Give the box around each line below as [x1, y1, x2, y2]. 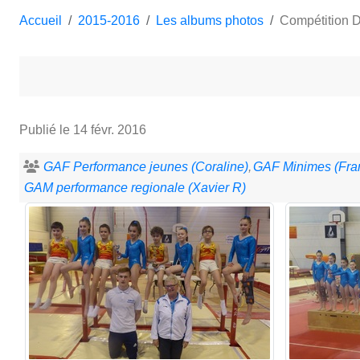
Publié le [19, 122, 73, 137]
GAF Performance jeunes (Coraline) [43, 159, 248, 174]
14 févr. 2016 [73, 122, 146, 137]
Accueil [19, 13, 62, 27]
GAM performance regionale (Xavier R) [24, 180, 246, 194]
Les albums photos [156, 13, 264, 27]
